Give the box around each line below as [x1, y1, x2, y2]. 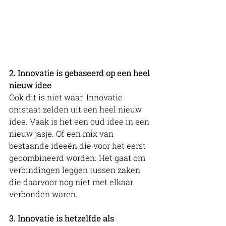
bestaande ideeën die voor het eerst [9, 140, 148, 151]
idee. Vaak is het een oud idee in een [9, 116, 151, 127]
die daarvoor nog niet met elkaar [9, 176, 135, 187]
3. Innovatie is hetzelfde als [9, 212, 116, 223]
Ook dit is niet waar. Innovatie [9, 91, 125, 102]
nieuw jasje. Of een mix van [9, 128, 116, 139]
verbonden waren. [9, 188, 80, 199]
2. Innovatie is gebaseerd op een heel [9, 67, 152, 78]
